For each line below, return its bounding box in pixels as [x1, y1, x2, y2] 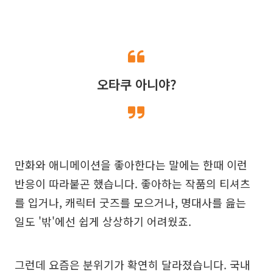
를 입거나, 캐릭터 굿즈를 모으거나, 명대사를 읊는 [15, 194, 246, 210]
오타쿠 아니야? [96, 75, 177, 93]
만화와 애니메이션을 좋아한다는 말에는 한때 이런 [15, 157, 247, 172]
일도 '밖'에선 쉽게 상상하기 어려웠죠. [15, 213, 191, 229]
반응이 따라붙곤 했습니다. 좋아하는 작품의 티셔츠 [15, 175, 250, 191]
